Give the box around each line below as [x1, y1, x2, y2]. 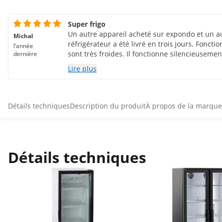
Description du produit [70, 101, 146, 111]
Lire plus [68, 64, 97, 73]
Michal [13, 32, 33, 40]
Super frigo [68, 19, 106, 29]
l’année [13, 42, 33, 50]
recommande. [68, 59, 114, 68]
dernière [13, 50, 37, 58]
